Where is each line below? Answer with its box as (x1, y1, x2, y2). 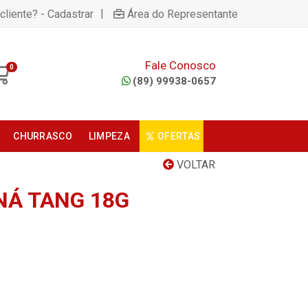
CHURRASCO (13, 131, 72, 142)
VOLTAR (174, 158, 215, 171)
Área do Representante (127, 7, 238, 21)
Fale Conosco (144, 58, 216, 72)
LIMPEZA (88, 131, 130, 142)
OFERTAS (157, 131, 201, 142)
